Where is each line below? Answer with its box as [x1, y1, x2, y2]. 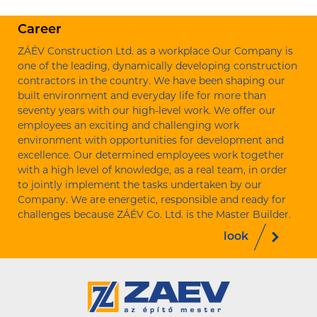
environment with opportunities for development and [18, 136, 284, 146]
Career [18, 23, 62, 37]
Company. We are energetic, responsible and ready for [18, 195, 286, 206]
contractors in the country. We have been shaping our [18, 76, 285, 87]
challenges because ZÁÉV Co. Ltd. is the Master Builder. [18, 210, 291, 221]
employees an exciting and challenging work [18, 121, 239, 132]
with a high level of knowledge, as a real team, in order [18, 166, 287, 176]
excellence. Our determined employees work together [18, 151, 284, 161]
